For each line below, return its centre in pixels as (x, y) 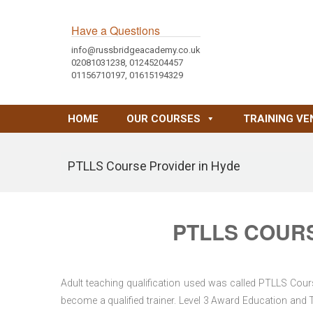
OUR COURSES (163, 119)
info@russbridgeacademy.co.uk (136, 50)
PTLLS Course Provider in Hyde (154, 166)
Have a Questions (116, 30)
